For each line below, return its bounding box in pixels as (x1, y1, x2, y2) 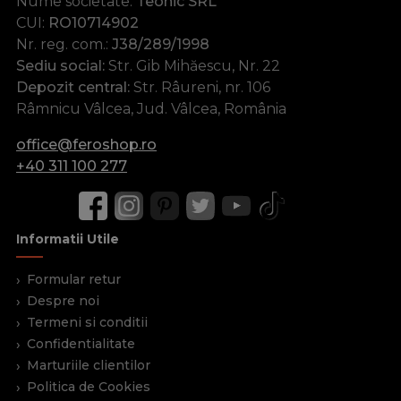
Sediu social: (16, 56, 105, 74)
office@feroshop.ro (16, 135, 157, 153)
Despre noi (27, 292, 99, 309)
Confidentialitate (27, 335, 135, 352)
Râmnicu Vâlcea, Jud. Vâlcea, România (16, 99, 286, 117)
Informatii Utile (16, 230, 119, 247)
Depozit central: (16, 78, 130, 96)
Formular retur (27, 270, 121, 287)
